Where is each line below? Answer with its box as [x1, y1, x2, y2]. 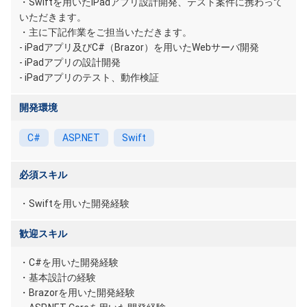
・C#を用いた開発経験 [19, 257, 119, 268]
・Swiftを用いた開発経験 [19, 198, 130, 209]
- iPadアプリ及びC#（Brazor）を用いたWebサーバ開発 [19, 42, 259, 53]
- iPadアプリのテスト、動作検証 [19, 72, 159, 83]
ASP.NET [62, 132, 100, 143]
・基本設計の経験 [19, 272, 96, 283]
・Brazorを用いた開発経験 [19, 287, 135, 298]
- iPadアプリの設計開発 [19, 57, 121, 68]
